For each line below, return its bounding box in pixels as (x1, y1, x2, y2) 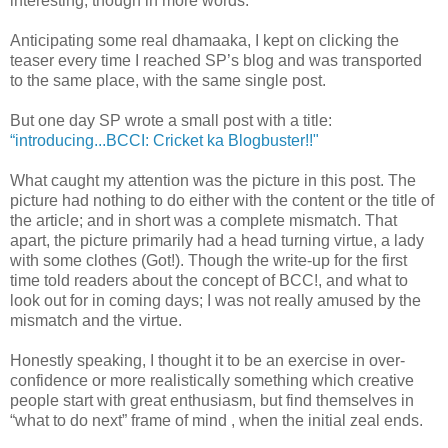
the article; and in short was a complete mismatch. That (10, 211, 397, 229)
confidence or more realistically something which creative (10, 371, 414, 389)
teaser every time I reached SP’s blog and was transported (10, 51, 422, 69)
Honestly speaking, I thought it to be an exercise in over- (10, 351, 405, 369)
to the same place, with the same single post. (10, 71, 326, 89)
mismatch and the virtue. (10, 311, 182, 329)
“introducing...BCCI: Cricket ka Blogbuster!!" (10, 131, 319, 149)
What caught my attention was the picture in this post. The (10, 171, 416, 189)
